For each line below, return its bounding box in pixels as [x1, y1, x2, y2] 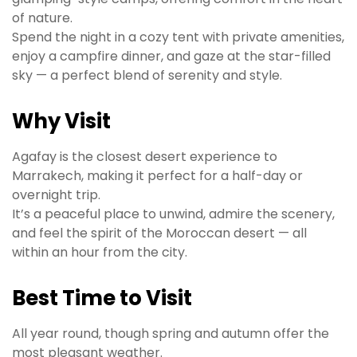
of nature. [12, 9, 73, 28]
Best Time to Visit [12, 284, 192, 313]
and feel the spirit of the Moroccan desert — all [12, 224, 307, 243]
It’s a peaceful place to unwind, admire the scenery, [12, 205, 335, 224]
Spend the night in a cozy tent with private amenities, [12, 28, 344, 47]
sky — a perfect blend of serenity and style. [12, 66, 282, 85]
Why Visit [12, 107, 111, 136]
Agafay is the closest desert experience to [12, 147, 277, 167]
